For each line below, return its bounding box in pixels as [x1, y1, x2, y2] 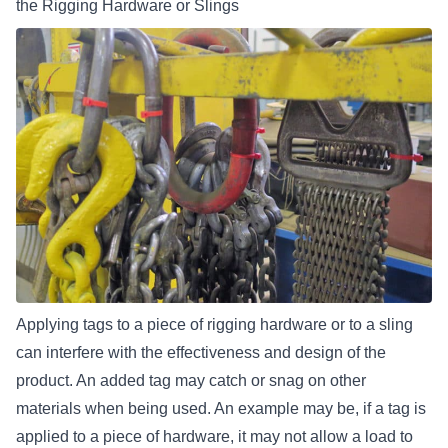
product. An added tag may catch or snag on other [16, 372, 366, 390]
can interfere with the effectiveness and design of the [16, 344, 386, 362]
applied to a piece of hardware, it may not [16, 428, 310, 446]
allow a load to [310, 428, 413, 446]
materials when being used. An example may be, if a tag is [16, 400, 426, 418]
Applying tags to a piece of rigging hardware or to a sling [16, 316, 413, 334]
